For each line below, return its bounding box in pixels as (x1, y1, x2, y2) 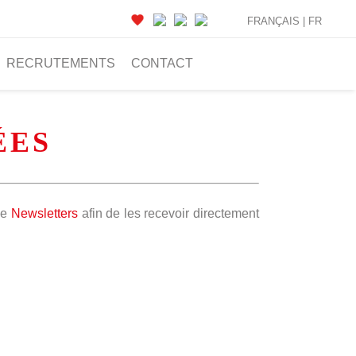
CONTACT (131, 56, 193, 70)
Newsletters (11, 207, 79, 221)
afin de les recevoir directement (78, 207, 260, 221)
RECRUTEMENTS (6, 56, 115, 70)
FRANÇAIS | (247, 14, 308, 27)
